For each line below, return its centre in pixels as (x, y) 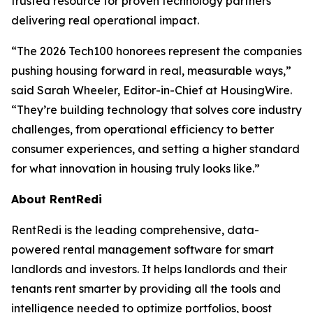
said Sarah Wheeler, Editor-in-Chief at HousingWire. (152, 90)
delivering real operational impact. (105, 20)
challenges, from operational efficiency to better (143, 129)
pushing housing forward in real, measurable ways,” (151, 71)
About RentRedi (57, 199)
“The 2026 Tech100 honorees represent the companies (156, 51)
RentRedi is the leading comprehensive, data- (135, 230)
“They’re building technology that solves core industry (156, 110)
